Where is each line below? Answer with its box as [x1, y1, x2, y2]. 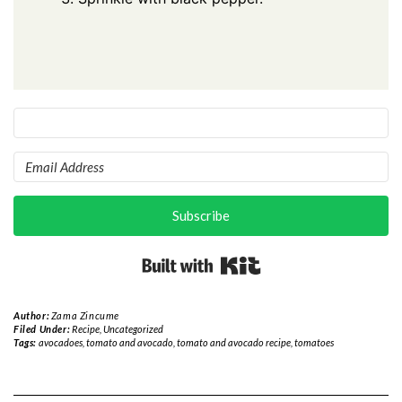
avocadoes [38, 336, 83, 349]
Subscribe [172, 207, 230, 224]
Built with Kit [260, 250, 327, 266]
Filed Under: [13, 323, 72, 336]
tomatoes [293, 336, 334, 349]
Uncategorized [102, 323, 163, 336]
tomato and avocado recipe [176, 336, 291, 349]
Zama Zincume [50, 310, 120, 322]
